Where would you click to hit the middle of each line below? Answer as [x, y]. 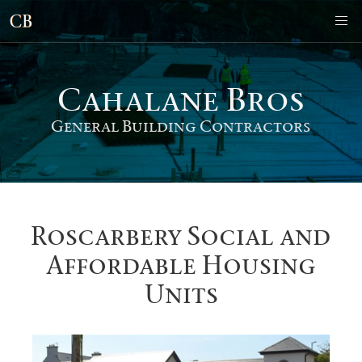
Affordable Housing [181, 265]
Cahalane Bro [173, 99]
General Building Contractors [181, 126]
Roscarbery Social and [181, 236]
